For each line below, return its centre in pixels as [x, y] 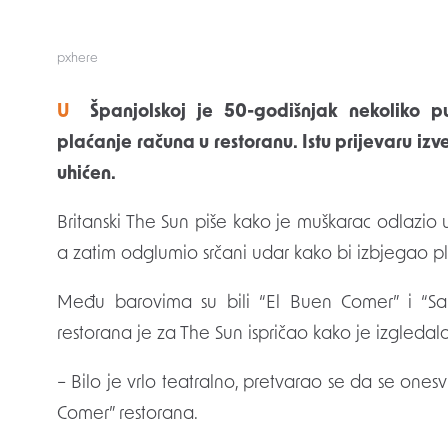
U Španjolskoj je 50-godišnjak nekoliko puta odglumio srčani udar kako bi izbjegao [63, 113]
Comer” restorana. [127, 415]
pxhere [77, 59]
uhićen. [86, 175]
